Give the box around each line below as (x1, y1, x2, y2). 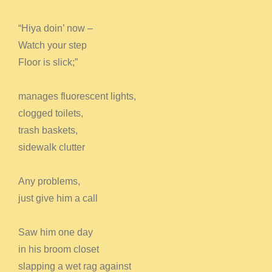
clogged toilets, (18, 107, 83, 118)
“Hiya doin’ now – (18, 22, 93, 33)
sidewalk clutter (18, 141, 85, 152)
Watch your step (18, 39, 87, 50)
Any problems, (18, 175, 80, 186)
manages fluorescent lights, (18, 90, 136, 101)
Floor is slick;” (18, 56, 78, 67)
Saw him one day (18, 226, 93, 237)
